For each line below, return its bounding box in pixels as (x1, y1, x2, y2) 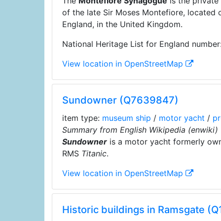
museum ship (102, 113, 151, 123)
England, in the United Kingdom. (62, 19, 183, 29)
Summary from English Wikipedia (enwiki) (62, 125, 218, 135)
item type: (62, 113, 102, 123)
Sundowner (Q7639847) (62, 94, 179, 106)
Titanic (81, 148, 107, 158)
